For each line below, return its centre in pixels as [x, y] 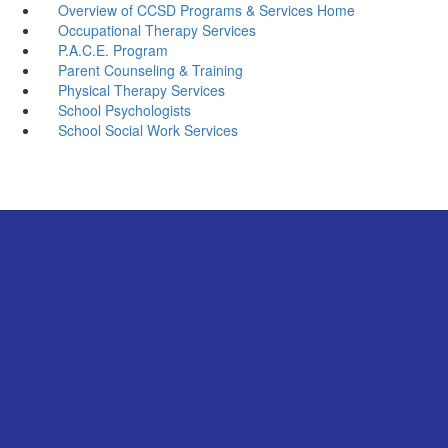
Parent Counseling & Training [150, 69]
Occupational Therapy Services [156, 29]
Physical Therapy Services [141, 89]
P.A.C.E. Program [112, 49]
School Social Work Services [147, 129]
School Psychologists [124, 109]
